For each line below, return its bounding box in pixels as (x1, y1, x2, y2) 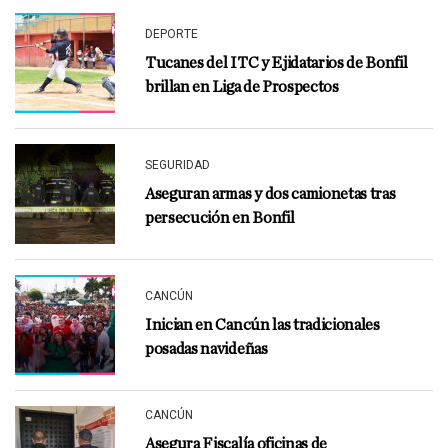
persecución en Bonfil (145, 210, 295, 226)
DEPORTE (145, 27, 198, 41)
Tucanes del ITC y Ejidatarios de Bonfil (145, 55, 408, 71)
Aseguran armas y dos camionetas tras (145, 186, 396, 202)
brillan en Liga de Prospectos (145, 79, 339, 95)
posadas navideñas (145, 341, 268, 357)
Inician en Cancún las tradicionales (145, 317, 380, 333)
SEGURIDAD (145, 158, 210, 172)
